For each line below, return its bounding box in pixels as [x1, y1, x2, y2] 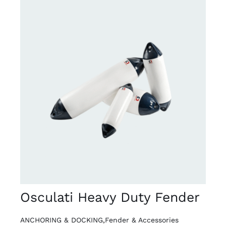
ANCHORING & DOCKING [20, 215, 103, 224]
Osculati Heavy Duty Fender [20, 189, 200, 205]
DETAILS [34, 90, 65, 98]
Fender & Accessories [104, 215, 179, 224]
